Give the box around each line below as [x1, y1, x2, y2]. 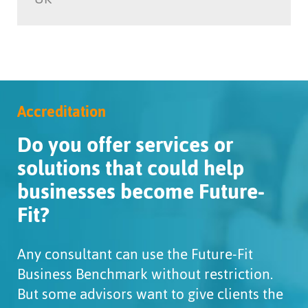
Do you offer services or [17, 124, 233, 166]
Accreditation [17, 97, 106, 127]
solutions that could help [17, 148, 244, 189]
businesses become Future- [17, 171, 265, 212]
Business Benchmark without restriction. [17, 260, 273, 289]
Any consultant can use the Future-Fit [17, 240, 253, 269]
